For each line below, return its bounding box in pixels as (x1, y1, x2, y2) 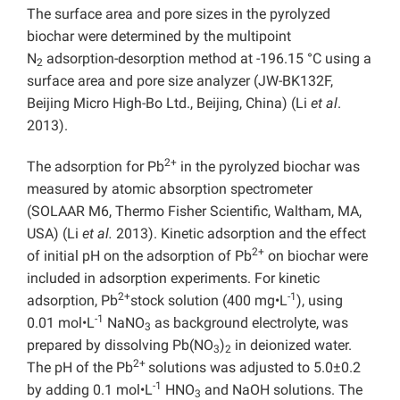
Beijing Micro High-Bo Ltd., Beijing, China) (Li (27, 95, 311, 112)
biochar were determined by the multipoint (27, 28, 291, 46)
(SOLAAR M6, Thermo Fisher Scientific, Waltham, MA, (27, 203, 362, 221)
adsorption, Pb (27, 292, 118, 310)
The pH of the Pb (27, 359, 133, 377)
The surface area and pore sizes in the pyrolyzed (27, 5, 330, 23)
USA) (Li (27, 225, 82, 243)
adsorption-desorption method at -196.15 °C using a (43, 50, 371, 68)
